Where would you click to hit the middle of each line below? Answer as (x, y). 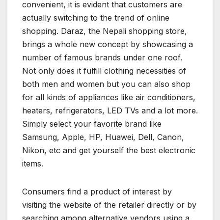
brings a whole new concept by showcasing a (108, 44)
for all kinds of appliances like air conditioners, (109, 97)
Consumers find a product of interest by (97, 191)
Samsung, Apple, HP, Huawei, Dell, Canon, (103, 137)
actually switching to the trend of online (96, 17)
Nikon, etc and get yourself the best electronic (109, 150)
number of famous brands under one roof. (102, 57)
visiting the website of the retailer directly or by (109, 205)
